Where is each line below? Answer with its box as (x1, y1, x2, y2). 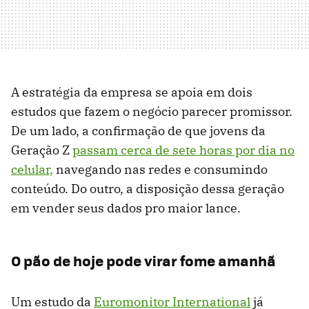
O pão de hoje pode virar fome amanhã (11, 250, 276, 272)
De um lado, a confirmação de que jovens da (11, 123, 266, 139)
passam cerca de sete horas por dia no (72, 142, 295, 159)
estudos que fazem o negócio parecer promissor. (11, 103, 292, 120)
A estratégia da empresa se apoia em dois (11, 84, 252, 101)
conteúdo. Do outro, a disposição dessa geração (11, 181, 284, 197)
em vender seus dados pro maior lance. (11, 200, 241, 217)
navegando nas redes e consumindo (53, 161, 268, 178)
